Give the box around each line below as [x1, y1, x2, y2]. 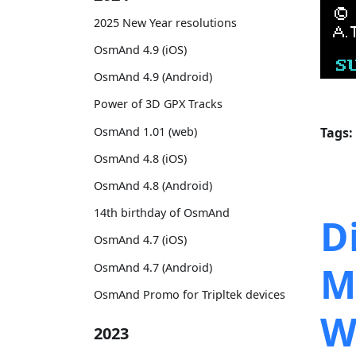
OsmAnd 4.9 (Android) [94, 69, 212, 85]
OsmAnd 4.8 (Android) [94, 177, 212, 193]
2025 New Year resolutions [94, 14, 237, 30]
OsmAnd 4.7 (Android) [94, 259, 212, 275]
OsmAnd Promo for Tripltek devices [94, 286, 285, 302]
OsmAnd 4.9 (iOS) [94, 42, 187, 58]
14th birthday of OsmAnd [94, 205, 230, 221]
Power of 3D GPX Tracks [94, 96, 222, 112]
